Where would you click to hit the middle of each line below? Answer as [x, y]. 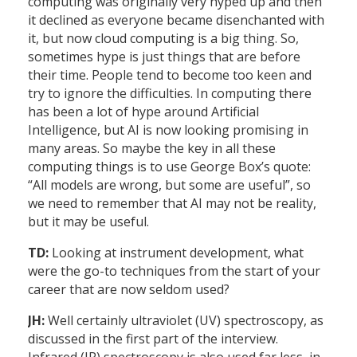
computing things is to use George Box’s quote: [169, 167]
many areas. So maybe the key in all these [152, 149]
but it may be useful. [88, 222]
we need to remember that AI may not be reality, [172, 204]
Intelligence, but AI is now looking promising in [168, 130]
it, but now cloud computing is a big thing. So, [163, 39]
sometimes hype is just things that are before [164, 57]
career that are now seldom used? [130, 290]
